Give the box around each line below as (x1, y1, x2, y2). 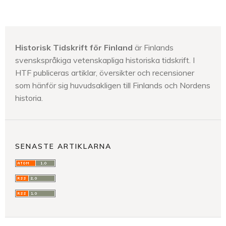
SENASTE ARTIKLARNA (15, 141, 111, 151)
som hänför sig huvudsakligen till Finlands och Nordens (15, 80, 210, 90)
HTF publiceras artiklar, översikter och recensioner (15, 68, 194, 78)
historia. (15, 93, 43, 103)
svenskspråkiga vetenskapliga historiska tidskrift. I (15, 55, 195, 65)
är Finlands (133, 42, 174, 52)
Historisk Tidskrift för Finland (15, 42, 133, 52)
